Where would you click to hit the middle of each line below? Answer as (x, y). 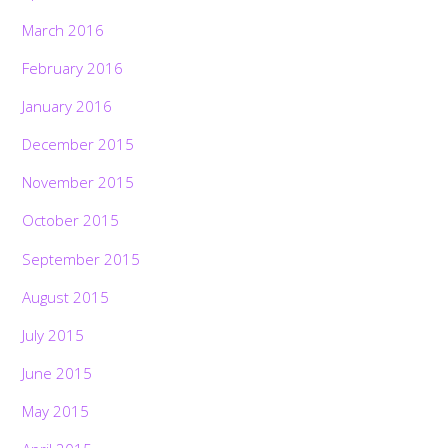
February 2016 (73, 67)
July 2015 (53, 334)
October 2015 (71, 220)
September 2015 (81, 258)
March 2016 (63, 29)
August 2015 (66, 296)
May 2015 (56, 411)
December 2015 (78, 144)
